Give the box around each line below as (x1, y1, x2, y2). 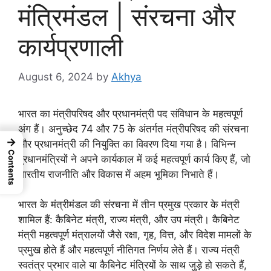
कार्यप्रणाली (18, 31, 123, 63)
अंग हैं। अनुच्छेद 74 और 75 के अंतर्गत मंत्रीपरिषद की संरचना (18, 122, 249, 135)
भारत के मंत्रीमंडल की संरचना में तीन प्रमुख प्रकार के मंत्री (18, 198, 240, 211)
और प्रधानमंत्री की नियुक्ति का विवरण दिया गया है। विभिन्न (18, 137, 236, 150)
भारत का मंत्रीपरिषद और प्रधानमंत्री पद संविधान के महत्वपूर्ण (18, 107, 243, 120)
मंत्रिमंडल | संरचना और (18, 1, 235, 33)
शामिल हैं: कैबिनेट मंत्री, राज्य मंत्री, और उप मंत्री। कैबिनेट (18, 214, 240, 226)
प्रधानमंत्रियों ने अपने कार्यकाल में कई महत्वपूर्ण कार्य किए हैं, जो (18, 152, 250, 165)
